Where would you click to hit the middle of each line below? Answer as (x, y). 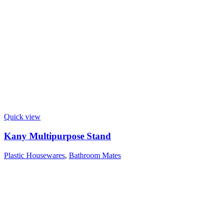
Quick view (22, 117)
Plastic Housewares (34, 155)
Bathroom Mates (95, 155)
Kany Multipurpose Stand (57, 136)
